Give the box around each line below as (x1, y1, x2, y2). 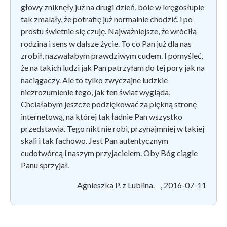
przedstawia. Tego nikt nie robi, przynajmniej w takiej (21, 123, 204, 133)
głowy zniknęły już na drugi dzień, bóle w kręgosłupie (21, 2, 204, 12)
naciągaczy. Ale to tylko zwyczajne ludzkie (21, 74, 168, 85)
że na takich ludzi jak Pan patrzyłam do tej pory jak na (21, 62, 205, 72)
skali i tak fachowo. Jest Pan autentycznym (21, 135, 168, 145)
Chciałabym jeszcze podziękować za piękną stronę (21, 99, 197, 109)
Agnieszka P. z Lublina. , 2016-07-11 (77, 180, 206, 190)
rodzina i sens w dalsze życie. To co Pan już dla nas (21, 38, 192, 48)
